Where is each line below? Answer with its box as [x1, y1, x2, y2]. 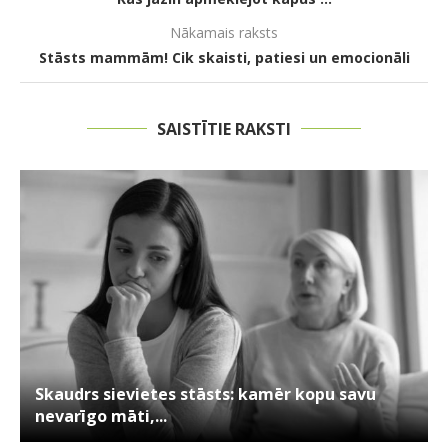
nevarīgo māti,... [35, 404, 167, 427]
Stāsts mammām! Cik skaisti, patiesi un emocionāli [38, 47, 410, 67]
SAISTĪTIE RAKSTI [157, 117, 291, 140]
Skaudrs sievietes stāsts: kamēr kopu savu [35, 382, 376, 405]
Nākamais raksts [170, 22, 278, 42]
